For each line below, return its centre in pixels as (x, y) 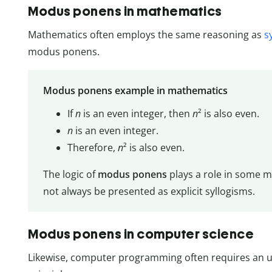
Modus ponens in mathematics (125, 11)
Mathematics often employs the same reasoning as (146, 34)
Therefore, (92, 147)
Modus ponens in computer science (141, 234)
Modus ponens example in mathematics (135, 90)
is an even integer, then (136, 113)
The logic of (70, 174)
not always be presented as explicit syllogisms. (149, 191)
